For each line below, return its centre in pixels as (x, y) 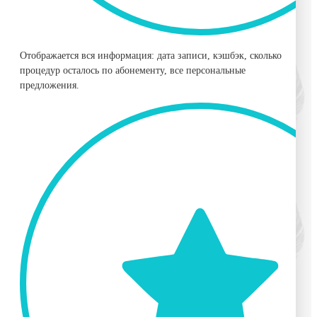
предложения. (50, 86)
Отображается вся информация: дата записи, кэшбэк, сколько (151, 56)
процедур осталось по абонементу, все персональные (133, 71)
